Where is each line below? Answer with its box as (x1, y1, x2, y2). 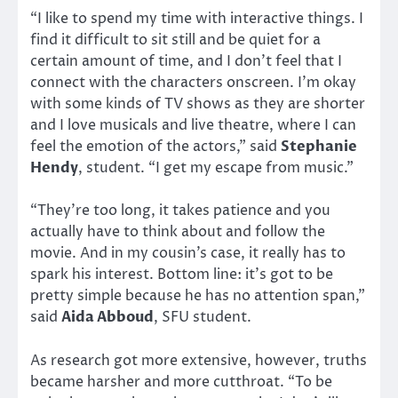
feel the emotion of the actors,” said (30, 137, 281, 157)
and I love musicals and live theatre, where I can (30, 115, 356, 136)
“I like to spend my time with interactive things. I (30, 9, 363, 29)
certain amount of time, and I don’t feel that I (30, 52, 342, 72)
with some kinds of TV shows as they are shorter (30, 94, 365, 115)
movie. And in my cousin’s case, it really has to (30, 243, 346, 264)
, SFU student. (154, 307, 251, 328)
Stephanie (281, 137, 357, 157)
